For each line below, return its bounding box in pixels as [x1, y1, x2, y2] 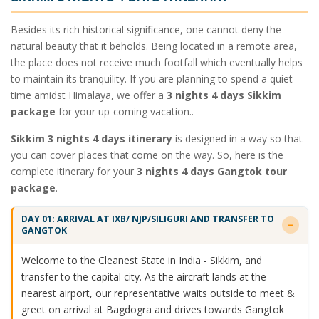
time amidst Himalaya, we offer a [11, 88, 167, 102]
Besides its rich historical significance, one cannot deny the [11, 22, 281, 36]
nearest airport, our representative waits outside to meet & [21, 286, 295, 300]
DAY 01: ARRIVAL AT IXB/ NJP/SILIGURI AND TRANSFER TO [21, 213, 274, 226]
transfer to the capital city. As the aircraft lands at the [21, 269, 266, 283]
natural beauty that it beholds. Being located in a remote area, [11, 38, 297, 53]
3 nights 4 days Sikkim [167, 88, 281, 102]
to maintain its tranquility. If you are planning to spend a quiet [11, 71, 293, 85]
